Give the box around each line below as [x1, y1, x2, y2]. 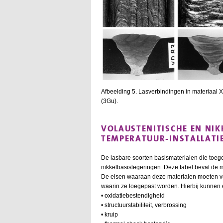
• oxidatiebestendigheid [101, 192, 165, 200]
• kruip [101, 211, 118, 219]
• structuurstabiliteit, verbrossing [101, 202, 187, 209]
